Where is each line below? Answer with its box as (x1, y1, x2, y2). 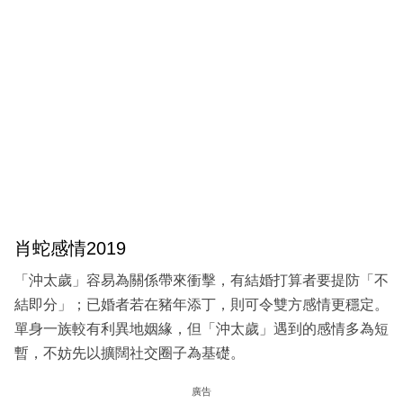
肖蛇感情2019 (14, 238, 126, 259)
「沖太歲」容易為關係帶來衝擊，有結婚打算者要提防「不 (14, 272, 389, 288)
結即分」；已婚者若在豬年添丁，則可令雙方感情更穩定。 (14, 296, 389, 312)
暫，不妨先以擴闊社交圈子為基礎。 (14, 345, 245, 361)
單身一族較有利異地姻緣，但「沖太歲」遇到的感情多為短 (14, 320, 389, 336)
